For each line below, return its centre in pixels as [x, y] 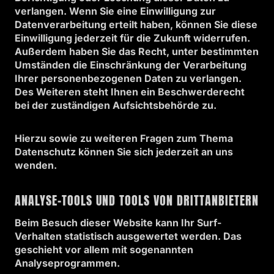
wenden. [36, 165]
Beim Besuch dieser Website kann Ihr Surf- [118, 223]
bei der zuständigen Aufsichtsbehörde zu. [116, 105]
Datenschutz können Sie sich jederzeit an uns [124, 152]
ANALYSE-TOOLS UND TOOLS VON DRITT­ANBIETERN [137, 200]
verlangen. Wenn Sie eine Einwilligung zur [115, 11]
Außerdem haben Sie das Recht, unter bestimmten [137, 51]
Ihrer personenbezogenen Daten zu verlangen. [128, 78]
